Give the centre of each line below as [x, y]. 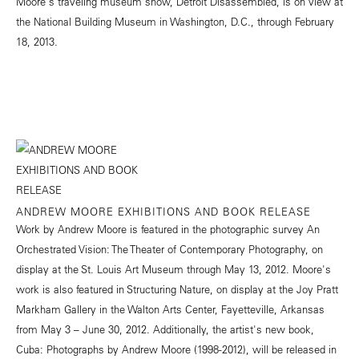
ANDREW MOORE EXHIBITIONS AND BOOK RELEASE [163, 212]
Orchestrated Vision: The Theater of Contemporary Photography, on [169, 249]
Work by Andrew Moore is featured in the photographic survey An [168, 229]
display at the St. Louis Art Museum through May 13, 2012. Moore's [173, 269]
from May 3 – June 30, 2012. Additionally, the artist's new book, [165, 329]
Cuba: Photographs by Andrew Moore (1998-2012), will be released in [176, 349]
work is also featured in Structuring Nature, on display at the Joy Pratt [177, 289]
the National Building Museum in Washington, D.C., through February [175, 22]
